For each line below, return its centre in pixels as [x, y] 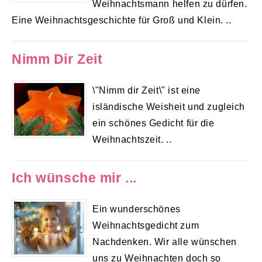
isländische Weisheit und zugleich [169, 106]
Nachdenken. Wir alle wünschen [165, 241]
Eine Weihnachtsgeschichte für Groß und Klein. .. [122, 20]
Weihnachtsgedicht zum [146, 225]
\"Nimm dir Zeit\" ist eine [146, 90]
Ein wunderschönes [137, 208]
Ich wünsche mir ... [74, 177]
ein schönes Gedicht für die [154, 123]
